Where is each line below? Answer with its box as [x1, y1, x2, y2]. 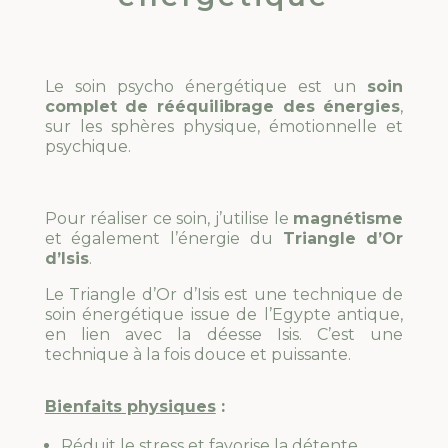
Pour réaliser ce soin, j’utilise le [44, 209, 294, 229]
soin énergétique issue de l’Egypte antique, [44, 305, 404, 325]
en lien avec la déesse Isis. [44, 325, 317, 345]
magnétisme [293, 209, 404, 229]
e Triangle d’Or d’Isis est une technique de [53, 285, 404, 305]
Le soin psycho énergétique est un [44, 77, 368, 97]
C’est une [317, 325, 404, 345]
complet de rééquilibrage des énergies [44, 97, 401, 117]
